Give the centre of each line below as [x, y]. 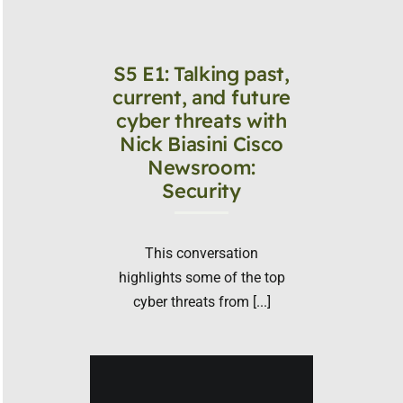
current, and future [201, 97]
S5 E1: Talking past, [201, 73]
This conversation [201, 253]
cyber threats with [201, 120]
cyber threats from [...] [201, 301]
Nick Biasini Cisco [201, 143]
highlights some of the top [201, 277]
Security [201, 190]
